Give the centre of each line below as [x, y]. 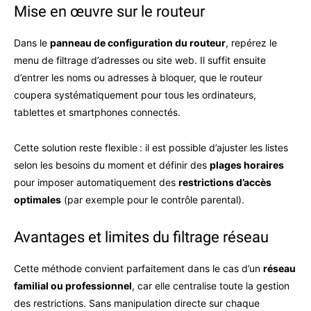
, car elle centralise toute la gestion [211, 286]
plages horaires [247, 165]
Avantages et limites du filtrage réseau [141, 237]
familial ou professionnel [73, 286]
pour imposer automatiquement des [96, 182]
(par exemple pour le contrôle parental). [153, 200]
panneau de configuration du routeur [138, 43]
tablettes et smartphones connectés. [97, 112]
